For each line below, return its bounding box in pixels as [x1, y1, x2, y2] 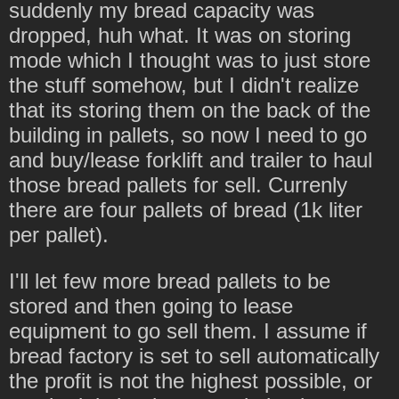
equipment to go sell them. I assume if [9, 318, 367, 343]
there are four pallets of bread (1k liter [9, 197, 362, 222]
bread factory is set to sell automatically [9, 343, 379, 368]
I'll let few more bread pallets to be [9, 268, 330, 293]
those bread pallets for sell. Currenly [9, 172, 347, 197]
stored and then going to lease [9, 293, 293, 318]
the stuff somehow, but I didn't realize [9, 72, 359, 97]
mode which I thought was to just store [9, 47, 370, 72]
